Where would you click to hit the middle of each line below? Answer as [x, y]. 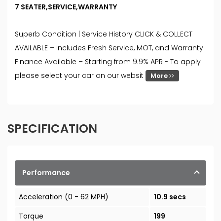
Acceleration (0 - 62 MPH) [64, 197]
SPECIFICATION [52, 129]
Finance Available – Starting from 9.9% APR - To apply [108, 62]
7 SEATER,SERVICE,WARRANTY [66, 7]
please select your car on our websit [80, 76]
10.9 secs [170, 197]
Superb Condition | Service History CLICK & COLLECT [104, 34]
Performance [46, 173]
